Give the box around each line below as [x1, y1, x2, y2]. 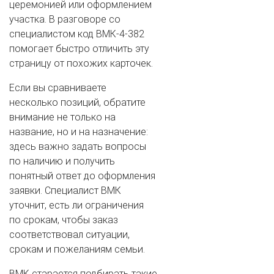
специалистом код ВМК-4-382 [9, 28, 144, 40]
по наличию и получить [9, 155, 115, 167]
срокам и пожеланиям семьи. [9, 243, 145, 255]
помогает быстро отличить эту [9, 42, 149, 54]
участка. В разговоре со [9, 13, 120, 25]
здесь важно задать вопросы [9, 140, 146, 152]
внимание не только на [9, 111, 116, 123]
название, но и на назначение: [9, 125, 148, 138]
